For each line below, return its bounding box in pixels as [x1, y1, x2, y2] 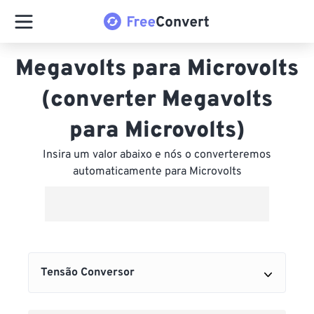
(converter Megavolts [41, 86, 273, 114]
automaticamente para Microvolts [72, 165, 242, 179]
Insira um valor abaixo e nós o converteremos [43, 148, 271, 162]
